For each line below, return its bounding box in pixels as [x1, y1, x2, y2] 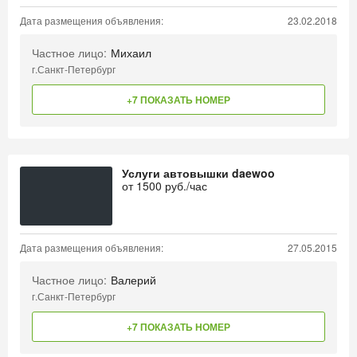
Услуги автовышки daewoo [122, 165, 275, 181]
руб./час [162, 178, 207, 194]
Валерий [111, 272, 156, 288]
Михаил [111, 45, 151, 61]
